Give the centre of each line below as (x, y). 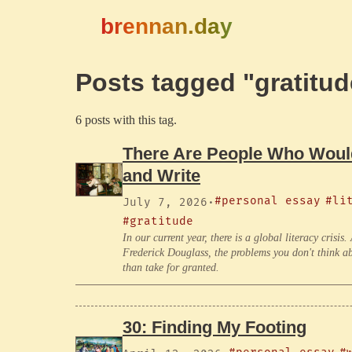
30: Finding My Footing (214, 327)
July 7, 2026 (165, 202)
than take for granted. (171, 268)
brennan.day (167, 26)
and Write (161, 176)
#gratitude (158, 221)
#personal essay (268, 201)
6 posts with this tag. (126, 120)
